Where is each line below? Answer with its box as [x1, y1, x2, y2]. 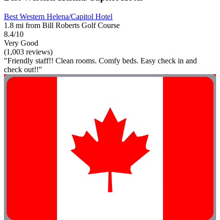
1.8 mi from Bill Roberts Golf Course [4, 21, 120, 30]
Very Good [4, 39, 38, 48]
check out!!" [4, 65, 42, 74]
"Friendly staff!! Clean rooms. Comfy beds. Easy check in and [4, 56, 197, 65]
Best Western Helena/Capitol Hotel [4, 12, 112, 21]
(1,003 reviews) [4, 48, 53, 56]
